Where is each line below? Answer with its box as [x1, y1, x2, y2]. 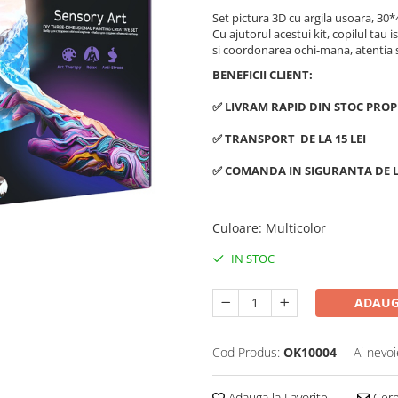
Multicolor [266, 219, 326, 237]
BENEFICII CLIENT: [212, 67, 313, 84]
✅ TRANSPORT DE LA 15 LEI [212, 131, 366, 147]
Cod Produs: [212, 344, 280, 362]
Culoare [212, 219, 259, 237]
